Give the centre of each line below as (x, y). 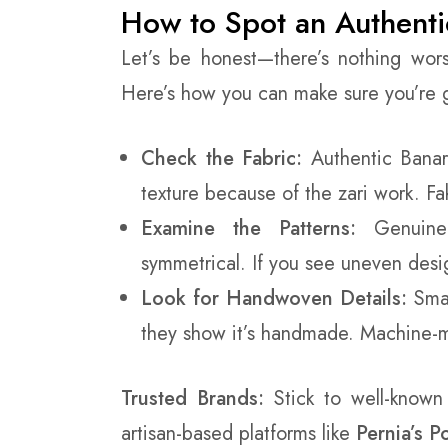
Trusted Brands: (192, 398)
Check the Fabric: (221, 158)
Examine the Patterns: (248, 228)
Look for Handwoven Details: (274, 298)
